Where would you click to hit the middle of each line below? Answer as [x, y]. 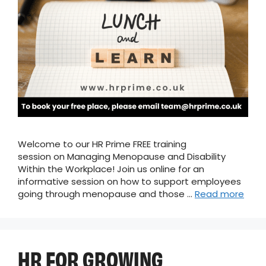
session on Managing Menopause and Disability [122, 156]
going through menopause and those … [106, 194]
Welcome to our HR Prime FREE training [102, 144]
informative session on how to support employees [129, 181]
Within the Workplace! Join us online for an [111, 169]
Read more [219, 194]
